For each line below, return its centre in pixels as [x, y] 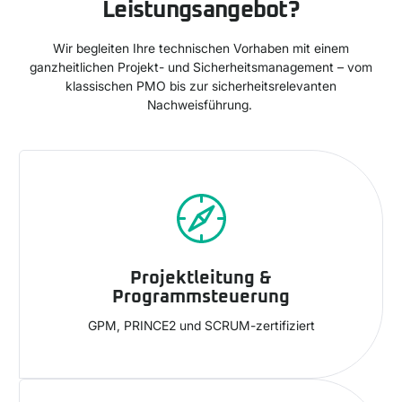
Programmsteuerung [201, 297]
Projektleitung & [201, 278]
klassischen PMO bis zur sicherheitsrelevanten [201, 86]
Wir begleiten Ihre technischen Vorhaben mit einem [201, 48]
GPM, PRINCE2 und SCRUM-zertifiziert [201, 325]
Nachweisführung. [201, 105]
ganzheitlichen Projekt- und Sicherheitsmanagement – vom [201, 67]
